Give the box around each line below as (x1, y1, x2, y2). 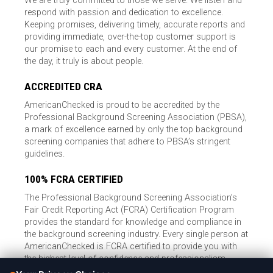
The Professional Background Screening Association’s (24, 193, 238, 204)
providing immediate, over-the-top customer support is (24, 32, 236, 43)
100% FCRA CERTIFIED (24, 173, 124, 186)
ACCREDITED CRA (24, 80, 103, 93)
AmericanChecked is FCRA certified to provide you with (24, 241, 238, 252)
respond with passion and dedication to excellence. (24, 7, 224, 18)
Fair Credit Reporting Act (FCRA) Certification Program (24, 205, 235, 216)
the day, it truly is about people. (24, 56, 144, 67)
